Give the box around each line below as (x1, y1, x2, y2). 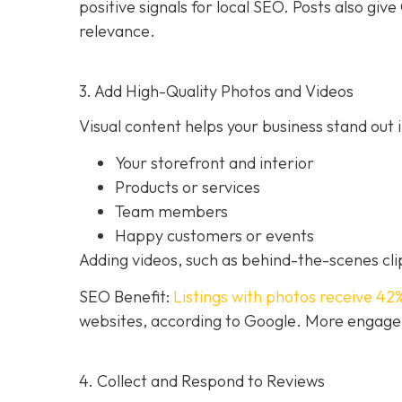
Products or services (115, 176, 260, 197)
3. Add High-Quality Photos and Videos (79, 80, 354, 101)
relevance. (79, 20, 155, 41)
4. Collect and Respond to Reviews (79, 371, 325, 392)
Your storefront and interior (115, 152, 314, 173)
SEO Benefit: (79, 286, 173, 308)
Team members (115, 200, 228, 222)
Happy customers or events (115, 224, 314, 246)
